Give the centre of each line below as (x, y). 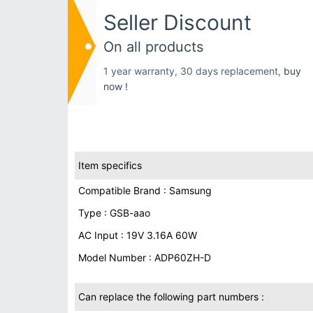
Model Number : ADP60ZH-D (145, 257)
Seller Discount (177, 22)
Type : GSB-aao (114, 213)
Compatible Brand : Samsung (145, 190)
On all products (153, 47)
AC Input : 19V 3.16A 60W (138, 235)
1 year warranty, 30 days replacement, (194, 71)
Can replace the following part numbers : (171, 297)
